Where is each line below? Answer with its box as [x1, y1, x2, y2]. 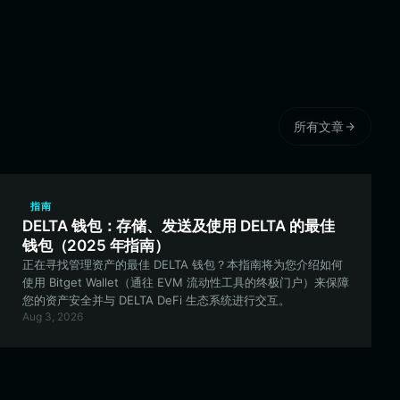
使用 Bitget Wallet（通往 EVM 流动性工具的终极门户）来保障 [22, 275, 349, 289]
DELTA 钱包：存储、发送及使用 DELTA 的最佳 [22, 217, 335, 235]
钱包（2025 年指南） [22, 237, 170, 254]
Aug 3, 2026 [22, 310, 83, 323]
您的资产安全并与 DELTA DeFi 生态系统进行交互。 [22, 293, 290, 307]
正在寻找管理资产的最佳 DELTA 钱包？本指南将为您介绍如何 [22, 257, 343, 271]
